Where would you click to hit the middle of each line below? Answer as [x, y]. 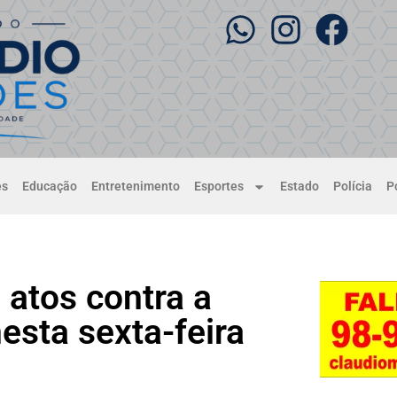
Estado [299, 187]
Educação [50, 187]
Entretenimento [136, 187]
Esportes [219, 187]
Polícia [352, 187]
